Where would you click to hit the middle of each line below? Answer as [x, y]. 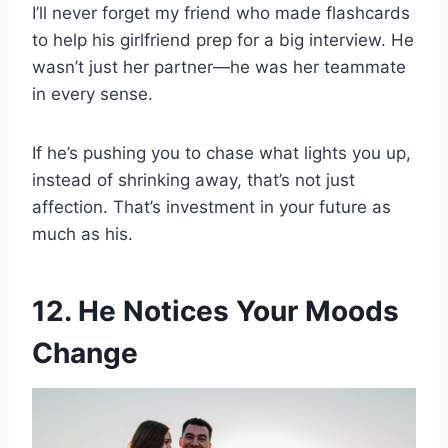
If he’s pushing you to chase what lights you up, [221, 153]
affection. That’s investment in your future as [211, 207]
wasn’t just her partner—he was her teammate [219, 67]
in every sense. [92, 94]
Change [85, 353]
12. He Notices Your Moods [215, 311]
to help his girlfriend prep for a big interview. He [223, 40]
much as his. [82, 234]
